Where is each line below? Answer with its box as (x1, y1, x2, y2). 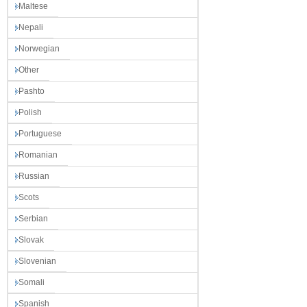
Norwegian (19, 44, 60, 53)
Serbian (19, 214, 48, 223)
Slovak (19, 235, 44, 245)
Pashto (19, 86, 45, 96)
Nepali (19, 23, 43, 32)
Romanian (19, 150, 58, 160)
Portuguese (19, 129, 62, 138)
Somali (19, 278, 45, 287)
